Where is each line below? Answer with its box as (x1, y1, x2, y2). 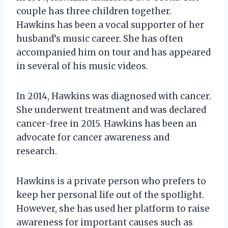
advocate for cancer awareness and (16, 131, 169, 143)
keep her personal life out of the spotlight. (16, 189, 204, 201)
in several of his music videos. (16, 60, 148, 72)
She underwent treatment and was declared (16, 104, 206, 116)
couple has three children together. (16, 5, 172, 17)
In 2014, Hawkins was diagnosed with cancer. (16, 90, 211, 102)
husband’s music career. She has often (16, 33, 183, 44)
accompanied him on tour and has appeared (16, 46, 211, 58)
